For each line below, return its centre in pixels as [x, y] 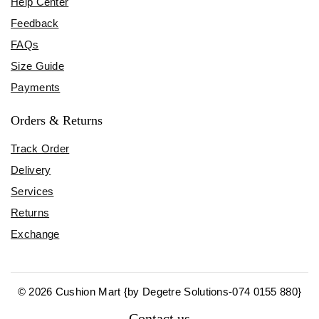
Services [32, 191]
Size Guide [37, 66]
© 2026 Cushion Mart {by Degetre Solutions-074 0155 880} [159, 291]
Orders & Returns [57, 120]
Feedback [35, 23]
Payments [36, 87]
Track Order [40, 148]
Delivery [31, 169]
